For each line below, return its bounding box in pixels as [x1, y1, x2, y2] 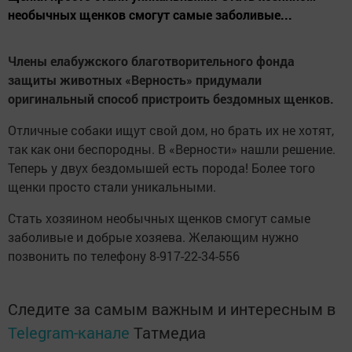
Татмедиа [134, 322, 206, 343]
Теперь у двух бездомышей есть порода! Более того [8, 159, 315, 177]
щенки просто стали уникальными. [8, 178, 216, 196]
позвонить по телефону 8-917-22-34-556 [8, 247, 240, 265]
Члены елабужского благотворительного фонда [8, 53, 295, 70]
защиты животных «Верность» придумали [8, 71, 262, 89]
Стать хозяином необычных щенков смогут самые [8, 210, 310, 227]
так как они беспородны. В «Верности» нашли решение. [8, 141, 335, 158]
